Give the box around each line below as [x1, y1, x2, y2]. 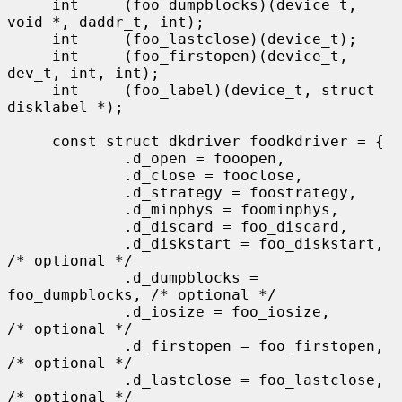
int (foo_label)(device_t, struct [7, 81, 52, 99]
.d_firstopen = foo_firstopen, [7, 336, 124, 354]
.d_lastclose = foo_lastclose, [7, 371, 124, 389]
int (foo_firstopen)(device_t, [7, 47, 52, 65]
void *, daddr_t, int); [7, 13, 205, 31]
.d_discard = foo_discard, [7, 217, 124, 235]
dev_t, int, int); [7, 64, 160, 82]
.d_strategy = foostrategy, [7, 183, 124, 201]
